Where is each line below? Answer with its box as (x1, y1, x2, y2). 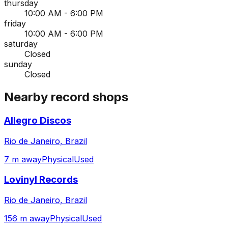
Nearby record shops (4, 90, 128, 105)
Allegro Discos (4, 115, 71, 126)
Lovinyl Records (4, 174, 78, 186)
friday (4, 18, 26, 29)
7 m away (4, 154, 42, 164)
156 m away (4, 213, 50, 224)
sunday (4, 59, 32, 70)
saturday (4, 39, 38, 49)
